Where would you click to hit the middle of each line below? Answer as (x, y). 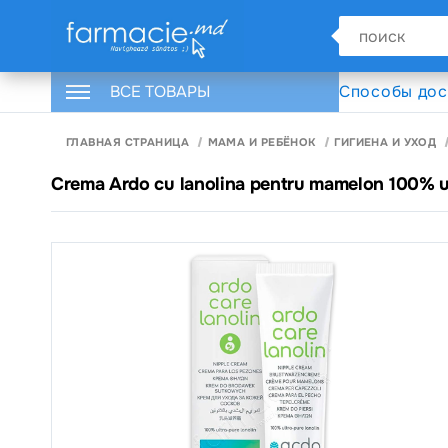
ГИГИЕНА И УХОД (385, 141)
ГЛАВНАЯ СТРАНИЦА (128, 141)
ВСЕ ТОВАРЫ (160, 91)
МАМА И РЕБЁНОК (261, 141)
